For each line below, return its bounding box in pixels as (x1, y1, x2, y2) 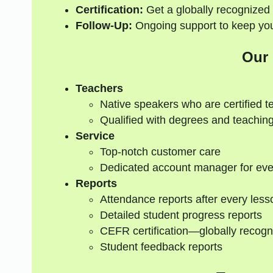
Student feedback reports (99, 240, 222, 253)
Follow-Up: (75, 19, 132, 32)
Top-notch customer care (99, 145, 221, 158)
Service (75, 129, 115, 142)
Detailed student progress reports (99, 208, 262, 221)
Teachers (75, 82, 123, 94)
